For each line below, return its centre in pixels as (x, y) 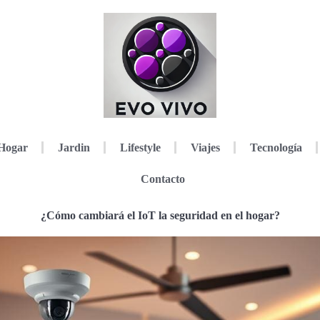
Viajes (205, 147)
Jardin (74, 147)
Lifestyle (140, 147)
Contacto (162, 179)
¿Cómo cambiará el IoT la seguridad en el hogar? (160, 215)
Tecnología (276, 147)
